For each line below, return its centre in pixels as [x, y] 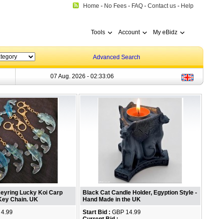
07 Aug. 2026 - [70, 76]
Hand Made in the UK [112, 199]
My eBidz [165, 32]
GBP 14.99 [126, 212]
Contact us [162, 6]
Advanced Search [117, 57]
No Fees [115, 6]
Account [129, 32]
